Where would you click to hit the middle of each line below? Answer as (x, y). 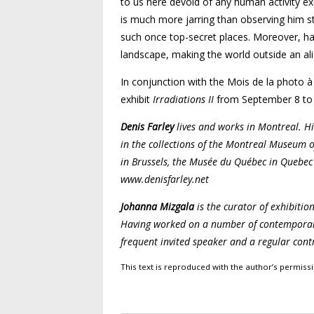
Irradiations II (183, 100)
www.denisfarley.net (165, 179)
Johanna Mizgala (157, 207)
